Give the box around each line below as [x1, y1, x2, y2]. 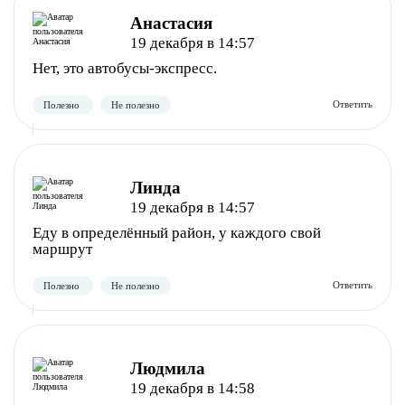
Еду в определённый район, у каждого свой [33, 224, 321, 241]
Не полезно [138, 300, 201, 314]
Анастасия [129, 14, 212, 33]
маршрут [33, 240, 92, 258]
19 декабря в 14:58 [129, 380, 255, 397]
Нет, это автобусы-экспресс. [33, 60, 217, 77]
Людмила [129, 359, 205, 378]
